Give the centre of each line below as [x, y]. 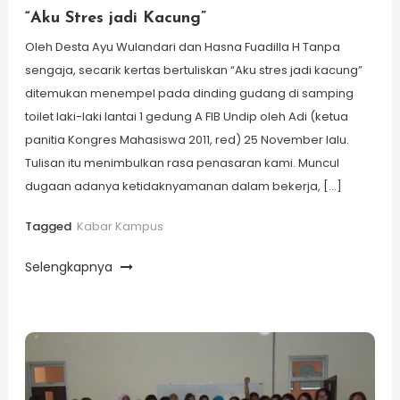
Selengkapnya [70, 267]
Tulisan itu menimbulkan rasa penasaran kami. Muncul [182, 163]
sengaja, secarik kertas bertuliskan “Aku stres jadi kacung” [193, 70]
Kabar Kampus [120, 226]
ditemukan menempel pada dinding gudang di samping [189, 93]
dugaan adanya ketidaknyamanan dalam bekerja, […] [183, 186]
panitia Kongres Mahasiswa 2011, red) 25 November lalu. [187, 140]
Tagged [49, 226]
